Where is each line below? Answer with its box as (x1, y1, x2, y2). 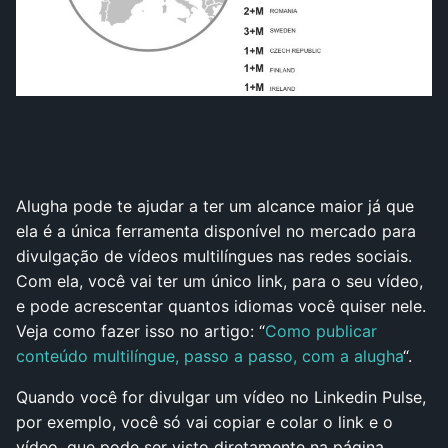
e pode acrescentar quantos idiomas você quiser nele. (16, 295, 426, 316)
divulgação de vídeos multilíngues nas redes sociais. (16, 245, 412, 266)
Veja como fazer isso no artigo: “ (16, 320, 265, 341)
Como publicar (265, 320, 377, 341)
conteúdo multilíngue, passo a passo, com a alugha (16, 345, 403, 366)
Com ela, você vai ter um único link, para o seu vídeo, (16, 270, 423, 291)
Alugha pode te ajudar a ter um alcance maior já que (16, 195, 414, 216)
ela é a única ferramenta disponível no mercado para (16, 220, 416, 241)
